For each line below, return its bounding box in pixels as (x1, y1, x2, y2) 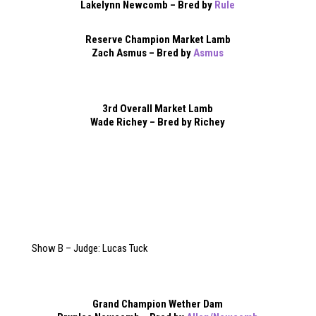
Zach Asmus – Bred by (92, 46, 194, 59)
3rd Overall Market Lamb (102, 102, 214, 115)
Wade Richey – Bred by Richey (90, 115, 226, 128)
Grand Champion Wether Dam (92, 297, 224, 310)
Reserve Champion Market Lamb (85, 32, 231, 46)
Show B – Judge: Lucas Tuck (31, 241, 148, 255)
